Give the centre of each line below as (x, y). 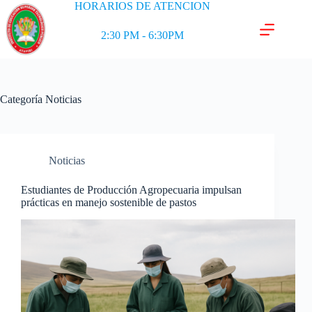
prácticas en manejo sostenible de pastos (109, 202)
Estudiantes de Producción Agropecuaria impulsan (131, 190)
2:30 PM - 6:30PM (143, 35)
